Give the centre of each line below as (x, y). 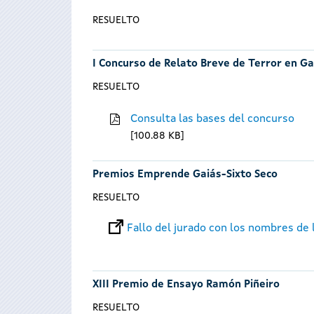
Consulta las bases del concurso (213, 119)
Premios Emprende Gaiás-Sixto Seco (185, 175)
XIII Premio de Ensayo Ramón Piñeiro (186, 285)
